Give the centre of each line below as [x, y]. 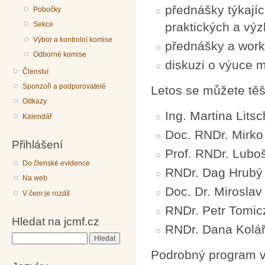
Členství [36, 71]
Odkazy [35, 101]
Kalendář [38, 116]
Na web [35, 178]
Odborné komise [60, 55]
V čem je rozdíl [46, 193]
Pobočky [47, 9]
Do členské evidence [56, 163]
